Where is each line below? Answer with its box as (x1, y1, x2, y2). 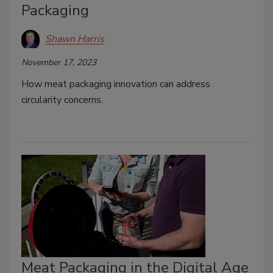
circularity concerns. (21, 93, 103, 107)
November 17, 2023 (21, 57, 96, 69)
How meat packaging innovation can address (21, 77, 210, 91)
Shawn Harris (45, 32, 104, 46)
